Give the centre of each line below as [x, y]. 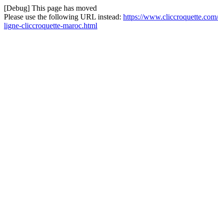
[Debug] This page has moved [50, 8]
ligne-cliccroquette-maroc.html [51, 26]
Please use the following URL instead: [64, 17]
